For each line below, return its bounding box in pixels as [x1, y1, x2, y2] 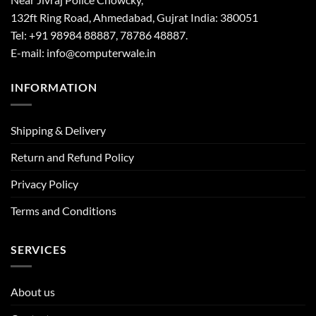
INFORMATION [11, 80, 97, 95]
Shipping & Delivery [11, 123, 106, 137]
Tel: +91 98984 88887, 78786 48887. [11, 28, 188, 42]
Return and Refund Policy [11, 150, 134, 164]
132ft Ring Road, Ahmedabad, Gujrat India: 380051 [11, 11, 258, 25]
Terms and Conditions [11, 203, 116, 217]
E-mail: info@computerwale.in [11, 46, 156, 60]
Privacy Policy [11, 176, 78, 190]
